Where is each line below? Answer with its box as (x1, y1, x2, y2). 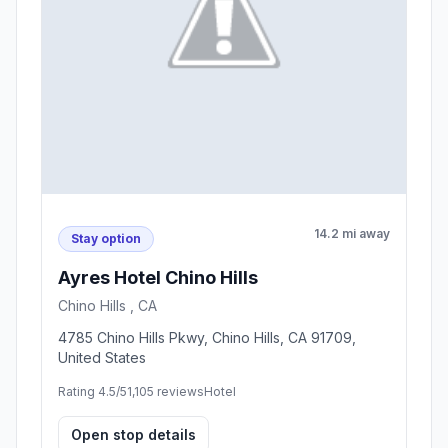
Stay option (71, 230, 141, 246)
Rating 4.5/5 (58, 383, 127, 399)
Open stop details (71, 425, 196, 443)
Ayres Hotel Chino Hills (58, 266, 258, 288)
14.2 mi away (314, 226, 390, 242)
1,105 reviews (127, 383, 204, 399)
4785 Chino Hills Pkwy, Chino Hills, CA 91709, (58, 328, 356, 346)
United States (58, 348, 146, 366)
